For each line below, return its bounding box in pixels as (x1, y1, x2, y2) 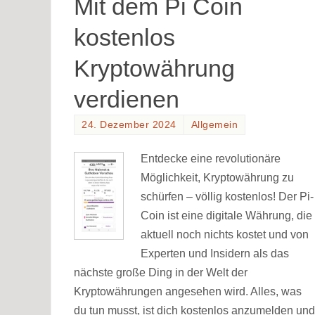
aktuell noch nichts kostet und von (141, 228, 309, 240)
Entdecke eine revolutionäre (141, 152, 281, 165)
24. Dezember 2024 (82, 120, 176, 131)
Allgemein (191, 120, 238, 131)
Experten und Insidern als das (141, 247, 289, 259)
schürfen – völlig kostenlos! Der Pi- (141, 190, 314, 202)
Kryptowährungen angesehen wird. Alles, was (74, 285, 302, 297)
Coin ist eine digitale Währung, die (141, 209, 312, 221)
